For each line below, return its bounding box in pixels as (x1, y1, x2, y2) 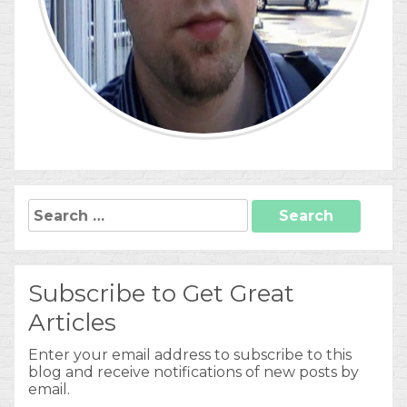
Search (27, 198, 82, 215)
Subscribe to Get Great (28, 279, 294, 308)
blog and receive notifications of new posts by (28, 363, 359, 381)
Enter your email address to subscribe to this (28, 346, 352, 363)
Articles (28, 308, 116, 337)
